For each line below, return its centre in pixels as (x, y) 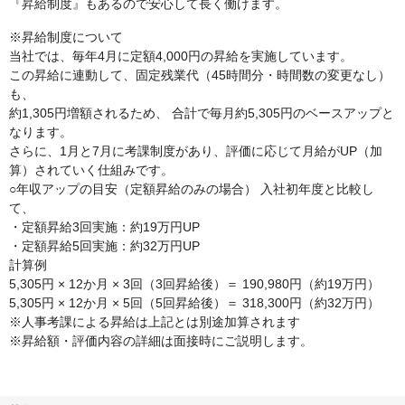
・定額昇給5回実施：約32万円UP (104, 246)
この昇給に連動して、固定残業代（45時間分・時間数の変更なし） (200, 75)
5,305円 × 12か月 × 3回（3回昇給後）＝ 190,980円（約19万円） (194, 284)
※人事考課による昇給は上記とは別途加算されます (155, 322)
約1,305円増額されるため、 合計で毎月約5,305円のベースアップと (202, 113)
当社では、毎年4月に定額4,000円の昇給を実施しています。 (181, 57)
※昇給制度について (66, 38)
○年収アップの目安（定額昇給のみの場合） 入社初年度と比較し (192, 189)
